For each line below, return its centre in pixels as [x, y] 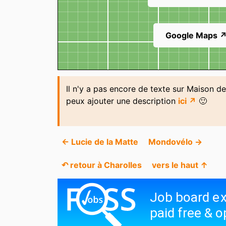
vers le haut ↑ [180, 165]
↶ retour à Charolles [102, 165]
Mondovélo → [175, 142]
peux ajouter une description [122, 101]
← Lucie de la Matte [100, 142]
